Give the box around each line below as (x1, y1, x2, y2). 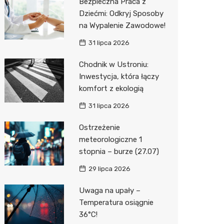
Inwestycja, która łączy (78, 71, 159, 81)
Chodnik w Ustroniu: (78, 59, 148, 69)
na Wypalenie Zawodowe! (78, 20, 165, 30)
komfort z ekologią (78, 83, 143, 93)
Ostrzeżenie (78, 122, 120, 132)
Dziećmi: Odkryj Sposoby (78, 8, 163, 18)
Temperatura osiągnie (78, 197, 153, 207)
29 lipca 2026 (88, 164, 130, 172)
